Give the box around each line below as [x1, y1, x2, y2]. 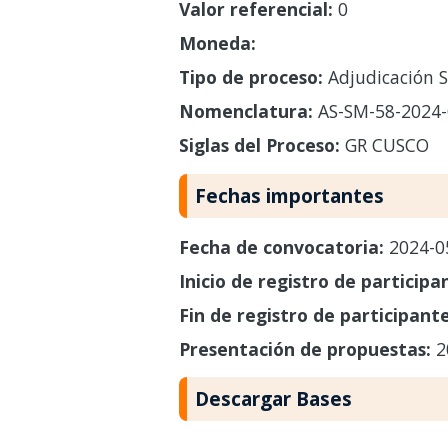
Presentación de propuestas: [178, 336, 436, 361]
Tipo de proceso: [178, 64, 323, 89]
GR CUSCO [339, 132, 429, 157]
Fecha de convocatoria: [178, 234, 389, 259]
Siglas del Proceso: [178, 132, 340, 157]
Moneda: [178, 30, 256, 55]
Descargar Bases [194, 385, 352, 413]
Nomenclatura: [178, 98, 313, 123]
